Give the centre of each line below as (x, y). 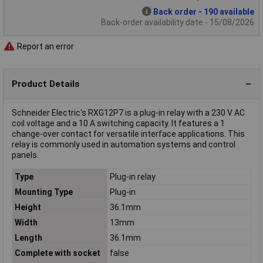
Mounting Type (43, 192)
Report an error (45, 46)
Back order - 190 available (204, 12)
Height (28, 207)
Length (28, 237)
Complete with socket (57, 253)
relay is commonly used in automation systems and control (124, 145)
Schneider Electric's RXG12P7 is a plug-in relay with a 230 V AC (128, 113)
